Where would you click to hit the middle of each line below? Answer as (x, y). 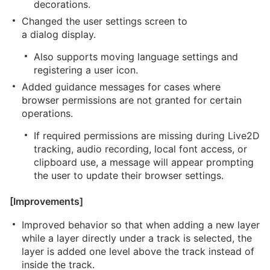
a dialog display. (59, 34)
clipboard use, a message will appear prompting (144, 162)
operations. (47, 113)
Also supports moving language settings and (136, 57)
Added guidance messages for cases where (121, 87)
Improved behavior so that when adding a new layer (141, 225)
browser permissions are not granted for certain (132, 100)
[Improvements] (46, 201)
